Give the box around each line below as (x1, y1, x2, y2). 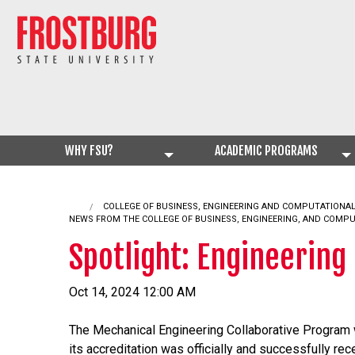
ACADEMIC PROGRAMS (215, 143, 318, 159)
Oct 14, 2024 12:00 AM (69, 284, 196, 300)
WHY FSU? (64, 143, 113, 159)
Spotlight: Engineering (69, 238, 346, 277)
